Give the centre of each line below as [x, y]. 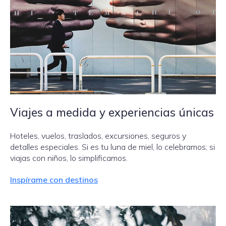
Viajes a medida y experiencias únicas [112, 112]
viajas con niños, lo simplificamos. [69, 158]
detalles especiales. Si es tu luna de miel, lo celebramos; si [112, 147]
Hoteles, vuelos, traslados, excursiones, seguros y [98, 136]
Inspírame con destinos [54, 180]
